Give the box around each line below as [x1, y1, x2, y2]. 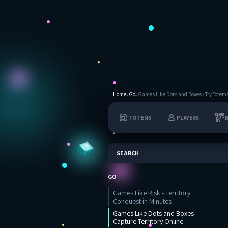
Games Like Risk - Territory [113, 188, 190, 197]
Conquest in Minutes [113, 196, 172, 206]
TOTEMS [128, 113, 152, 121]
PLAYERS [177, 113, 199, 121]
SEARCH [117, 149, 139, 157]
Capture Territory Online [113, 217, 183, 226]
